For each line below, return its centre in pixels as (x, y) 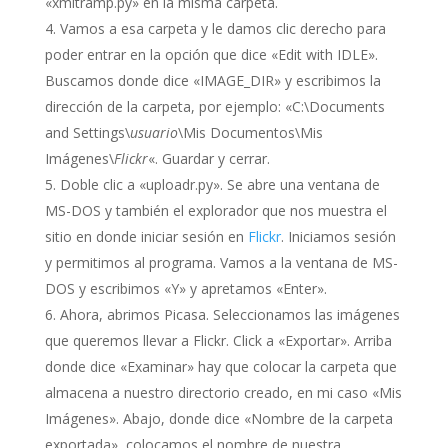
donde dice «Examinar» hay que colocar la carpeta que (220, 366)
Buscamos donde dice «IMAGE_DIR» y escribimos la (212, 80)
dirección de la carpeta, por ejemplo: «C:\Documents (214, 106)
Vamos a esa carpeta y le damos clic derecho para (222, 28)
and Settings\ (87, 132)
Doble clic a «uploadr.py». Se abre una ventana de (219, 184)
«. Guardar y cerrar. (208, 158)
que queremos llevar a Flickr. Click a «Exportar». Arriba (218, 340)
